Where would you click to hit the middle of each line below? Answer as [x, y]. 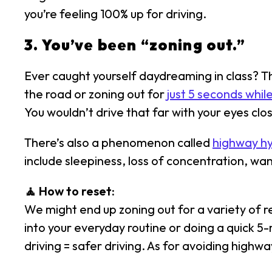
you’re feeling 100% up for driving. [115, 14]
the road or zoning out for [96, 94]
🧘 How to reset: [70, 191]
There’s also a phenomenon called [118, 142]
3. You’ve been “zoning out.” [135, 45]
